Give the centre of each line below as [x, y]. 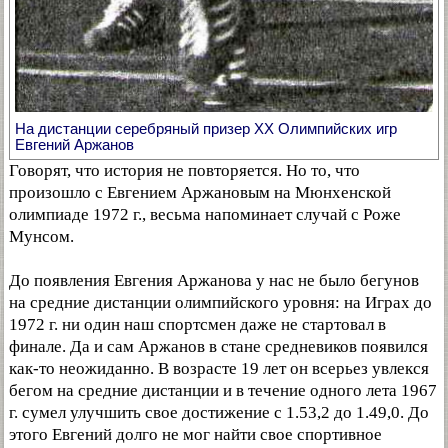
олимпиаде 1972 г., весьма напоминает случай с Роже [205, 214]
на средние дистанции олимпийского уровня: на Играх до [220, 302]
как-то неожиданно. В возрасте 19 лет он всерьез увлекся [219, 368]
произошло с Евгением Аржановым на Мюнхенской [200, 192]
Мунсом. [41, 236]
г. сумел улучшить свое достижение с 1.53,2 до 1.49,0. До [219, 412]
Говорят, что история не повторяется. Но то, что [184, 170]
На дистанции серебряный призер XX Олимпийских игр [206, 128]
